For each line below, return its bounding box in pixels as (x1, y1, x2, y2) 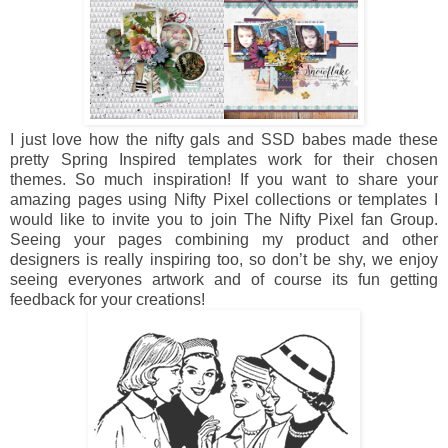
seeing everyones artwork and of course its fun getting (10, 270, 438, 288)
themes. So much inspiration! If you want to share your (10, 170, 438, 188)
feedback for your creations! (10, 290, 205, 308)
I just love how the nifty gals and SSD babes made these (10, 130, 438, 148)
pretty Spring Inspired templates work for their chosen (10, 150, 438, 168)
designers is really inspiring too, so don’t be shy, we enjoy (10, 250, 438, 268)
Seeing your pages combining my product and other (10, 230, 438, 248)
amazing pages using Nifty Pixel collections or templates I (10, 190, 438, 208)
